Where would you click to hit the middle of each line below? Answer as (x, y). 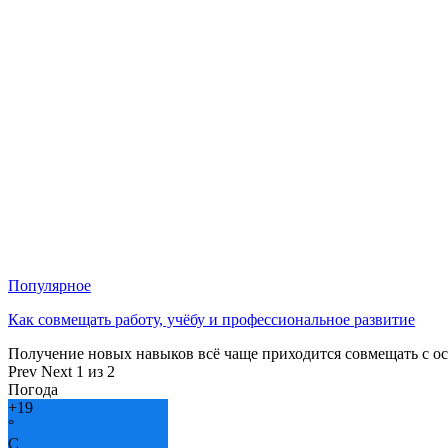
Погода (33, 390)
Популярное (49, 286)
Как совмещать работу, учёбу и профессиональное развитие (211, 320)
